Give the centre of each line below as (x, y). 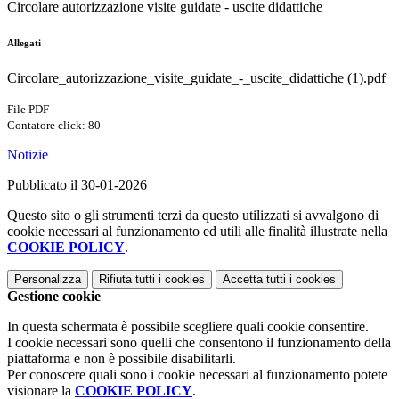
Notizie (28, 155)
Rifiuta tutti (127, 280)
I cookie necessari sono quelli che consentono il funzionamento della (199, 343)
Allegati (24, 43)
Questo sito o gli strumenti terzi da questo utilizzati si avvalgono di (193, 216)
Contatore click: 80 (54, 126)
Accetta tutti (254, 280)
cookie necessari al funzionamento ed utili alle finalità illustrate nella (197, 232)
